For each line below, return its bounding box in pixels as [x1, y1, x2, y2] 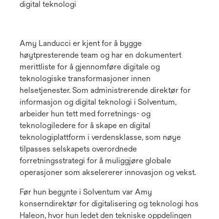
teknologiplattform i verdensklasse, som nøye [20, 132, 181, 142]
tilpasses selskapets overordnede [20, 144, 137, 154]
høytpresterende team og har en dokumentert [20, 50, 181, 60]
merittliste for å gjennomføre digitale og [20, 62, 160, 72]
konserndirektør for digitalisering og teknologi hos [20, 199, 198, 209]
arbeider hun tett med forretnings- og [20, 109, 151, 119]
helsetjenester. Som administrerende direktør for [20, 86, 191, 95]
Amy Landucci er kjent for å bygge [20, 39, 142, 48]
